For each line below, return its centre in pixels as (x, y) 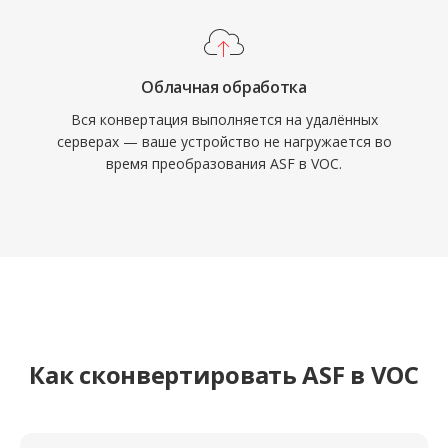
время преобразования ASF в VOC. (224, 163)
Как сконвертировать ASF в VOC (224, 374)
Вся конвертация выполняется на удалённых (224, 119)
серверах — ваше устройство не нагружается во (224, 141)
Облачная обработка (224, 87)
